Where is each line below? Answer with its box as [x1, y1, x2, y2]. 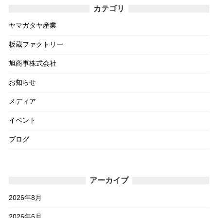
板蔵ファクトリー [8, 40, 63, 49]
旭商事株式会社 [8, 59, 56, 68]
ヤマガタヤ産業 [8, 21, 56, 30]
